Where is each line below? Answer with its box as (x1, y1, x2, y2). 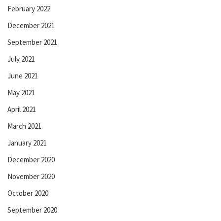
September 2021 (7, 37, 57, 47)
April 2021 (7, 104, 36, 114)
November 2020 (7, 171, 55, 181)
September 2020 (7, 205, 57, 215)
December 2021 (7, 20, 55, 30)
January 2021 (7, 138, 47, 147)
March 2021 (7, 121, 41, 131)
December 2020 (7, 154, 55, 164)
